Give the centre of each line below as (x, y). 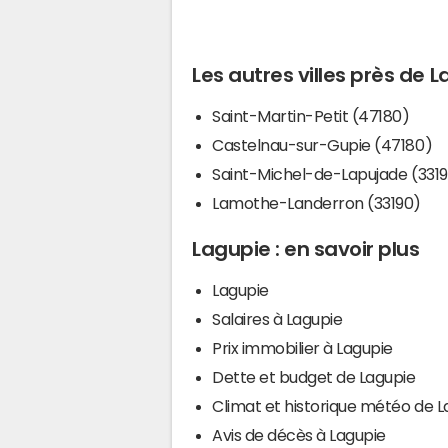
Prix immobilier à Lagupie (302, 347)
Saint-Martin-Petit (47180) (311, 115)
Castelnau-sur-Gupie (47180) (322, 144)
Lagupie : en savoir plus (306, 248)
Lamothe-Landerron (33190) (316, 202)
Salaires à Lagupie (277, 318)
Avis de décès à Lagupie (299, 434)
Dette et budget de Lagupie (314, 376)
